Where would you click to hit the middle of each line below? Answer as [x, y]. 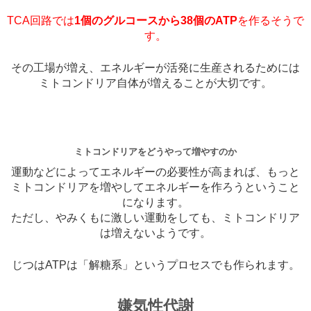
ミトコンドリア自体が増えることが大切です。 [155, 83]
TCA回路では [41, 21]
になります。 [155, 203]
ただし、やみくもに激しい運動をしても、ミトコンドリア [155, 218]
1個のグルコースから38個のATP [156, 21]
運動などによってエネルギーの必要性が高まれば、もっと [155, 172]
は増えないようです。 [155, 233]
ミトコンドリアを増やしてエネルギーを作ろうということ [155, 187]
